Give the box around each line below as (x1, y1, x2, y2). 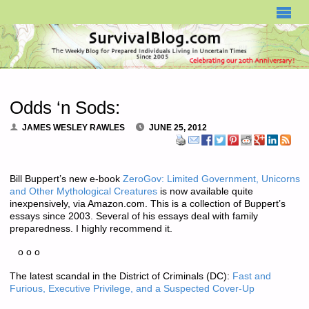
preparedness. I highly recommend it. (9, 223, 172, 235)
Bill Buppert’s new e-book (9, 174, 123, 185)
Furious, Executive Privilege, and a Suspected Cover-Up (9, 283, 255, 294)
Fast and (232, 270, 271, 281)
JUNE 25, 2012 (149, 122, 208, 132)
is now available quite (157, 186, 253, 197)
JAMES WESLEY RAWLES (22, 122, 126, 132)
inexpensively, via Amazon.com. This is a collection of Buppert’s (9, 199, 286, 210)
